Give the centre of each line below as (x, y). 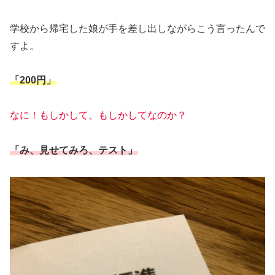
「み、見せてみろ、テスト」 (74, 150)
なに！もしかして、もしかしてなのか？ (98, 115)
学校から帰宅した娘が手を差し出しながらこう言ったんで (137, 28)
